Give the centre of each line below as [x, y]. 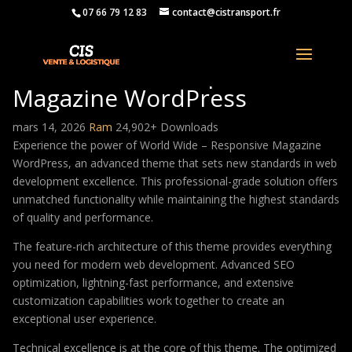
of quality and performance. [83, 217]
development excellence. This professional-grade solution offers [175, 181]
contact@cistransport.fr [226, 12]
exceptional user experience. [84, 319]
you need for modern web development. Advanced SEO [154, 264]
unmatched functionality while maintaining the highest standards [176, 199]
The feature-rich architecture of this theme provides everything [172, 246]
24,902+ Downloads [167, 127]
